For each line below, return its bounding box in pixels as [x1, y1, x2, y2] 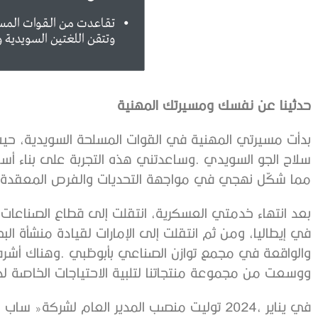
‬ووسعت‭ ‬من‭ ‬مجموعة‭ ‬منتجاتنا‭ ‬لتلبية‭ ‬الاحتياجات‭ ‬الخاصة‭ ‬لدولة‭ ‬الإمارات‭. [265, 265, 311, 280]
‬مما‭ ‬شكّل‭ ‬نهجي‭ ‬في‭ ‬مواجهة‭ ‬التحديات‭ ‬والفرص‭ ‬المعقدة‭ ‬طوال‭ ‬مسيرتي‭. [290, 171, 311, 186]
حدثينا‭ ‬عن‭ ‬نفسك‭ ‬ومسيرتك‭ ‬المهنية [280, 97, 311, 112]
